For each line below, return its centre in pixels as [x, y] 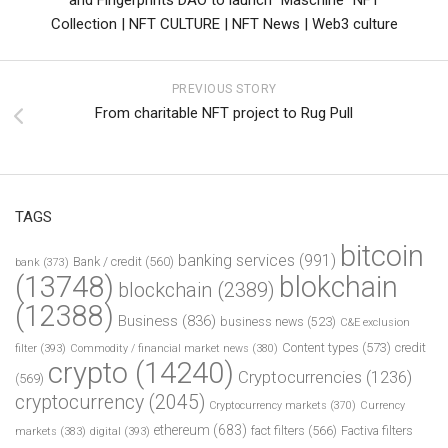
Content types [320, 347]
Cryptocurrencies [300, 376]
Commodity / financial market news [159, 348]
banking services [236, 260]
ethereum [182, 429]
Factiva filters [377, 430]
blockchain [165, 289]
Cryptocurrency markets [268, 405]
